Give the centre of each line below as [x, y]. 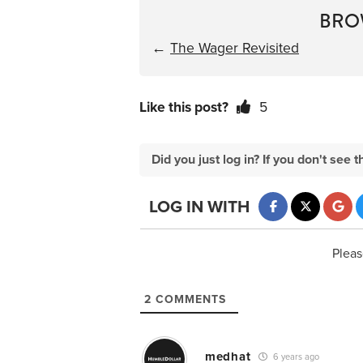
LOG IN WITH [199, 207]
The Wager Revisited [235, 48]
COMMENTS [189, 299]
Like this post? [184, 107]
